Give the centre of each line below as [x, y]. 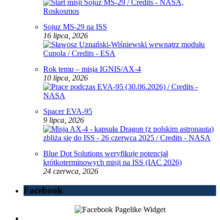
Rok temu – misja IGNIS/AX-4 [92, 69]
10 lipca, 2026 [66, 78]
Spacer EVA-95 [68, 111]
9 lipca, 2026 [64, 120]
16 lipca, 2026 [66, 36]
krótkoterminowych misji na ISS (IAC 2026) [112, 163]
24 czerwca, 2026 [71, 171]
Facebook [43, 191]
